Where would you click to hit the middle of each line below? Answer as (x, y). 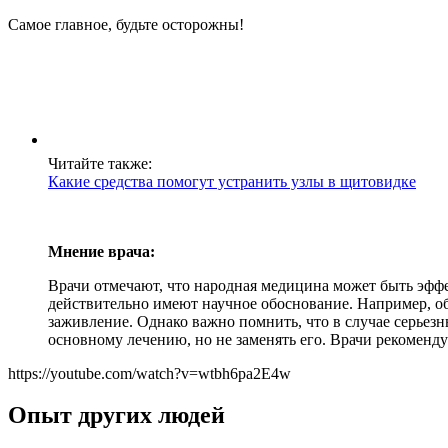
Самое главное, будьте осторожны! (126, 24)
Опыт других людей (116, 415)
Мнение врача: (101, 251)
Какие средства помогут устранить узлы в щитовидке (232, 181)
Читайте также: (100, 163)
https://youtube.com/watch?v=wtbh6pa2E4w (149, 373)
